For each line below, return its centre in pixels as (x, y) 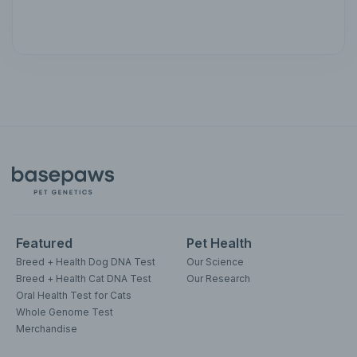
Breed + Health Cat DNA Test (84, 279)
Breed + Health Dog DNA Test (86, 262)
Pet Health (219, 243)
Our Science (215, 262)
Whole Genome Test (65, 312)
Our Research (218, 279)
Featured (44, 243)
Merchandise (47, 329)
